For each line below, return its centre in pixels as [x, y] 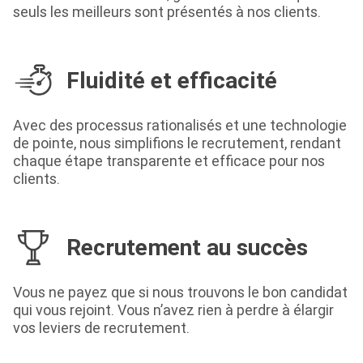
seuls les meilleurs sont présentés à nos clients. [167, 12]
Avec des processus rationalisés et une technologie [180, 126]
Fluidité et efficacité [172, 80]
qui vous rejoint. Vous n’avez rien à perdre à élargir [173, 310]
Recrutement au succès [187, 247]
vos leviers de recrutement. [101, 328]
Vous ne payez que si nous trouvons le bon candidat [180, 293]
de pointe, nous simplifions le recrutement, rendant [177, 143]
